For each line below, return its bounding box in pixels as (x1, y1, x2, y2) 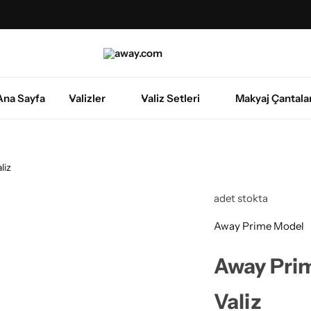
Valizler (68, 92, 106, 105)
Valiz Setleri (140, 92, 200, 105)
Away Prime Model (214, 219, 304, 233)
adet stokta (214, 191, 268, 205)
